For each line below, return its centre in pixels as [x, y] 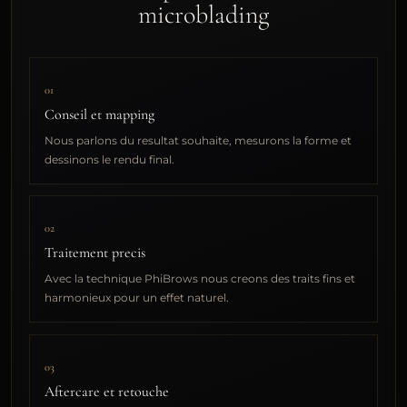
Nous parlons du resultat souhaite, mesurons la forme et [199, 140]
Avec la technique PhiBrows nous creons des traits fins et [200, 279]
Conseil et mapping [100, 114]
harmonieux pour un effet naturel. [137, 298]
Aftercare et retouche [107, 391]
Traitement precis [95, 253]
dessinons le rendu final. [110, 159]
